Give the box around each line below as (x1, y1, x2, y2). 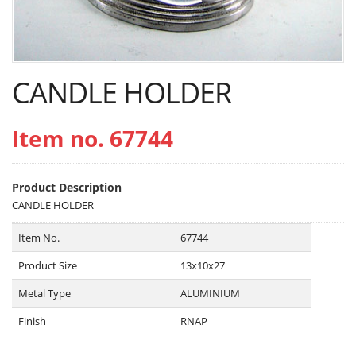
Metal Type (18, 286, 71, 301)
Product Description (12, 180, 122, 195)
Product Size (18, 258, 77, 273)
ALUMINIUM (180, 286, 240, 301)
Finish (18, 314, 46, 329)
